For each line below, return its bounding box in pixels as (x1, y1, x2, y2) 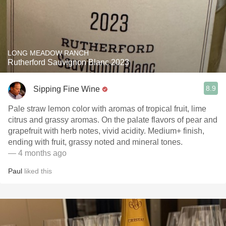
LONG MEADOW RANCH (8, 49, 89, 57)
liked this (22, 167, 52, 175)
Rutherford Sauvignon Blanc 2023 (8, 58, 129, 67)
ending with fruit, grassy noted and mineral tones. (8, 138, 183, 146)
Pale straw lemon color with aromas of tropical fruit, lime (8, 104, 206, 113)
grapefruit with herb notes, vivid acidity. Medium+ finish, (8, 127, 204, 135)
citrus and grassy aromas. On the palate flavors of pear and (8, 116, 217, 124)
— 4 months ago (8, 149, 67, 157)
